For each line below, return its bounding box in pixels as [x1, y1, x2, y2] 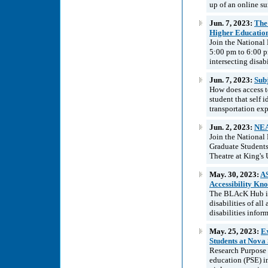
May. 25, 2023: [209, 226, 261, 236]
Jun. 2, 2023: [209, 122, 254, 132]
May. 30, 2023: [209, 169, 260, 179]
